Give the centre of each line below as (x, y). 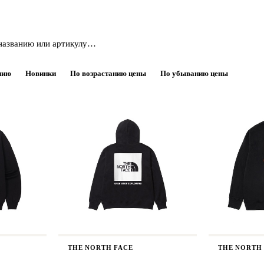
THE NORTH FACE (100, 247)
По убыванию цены (194, 73)
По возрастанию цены (108, 73)
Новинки (41, 73)
